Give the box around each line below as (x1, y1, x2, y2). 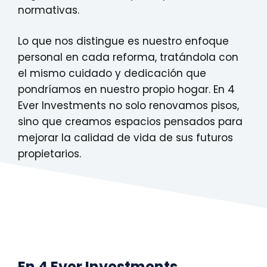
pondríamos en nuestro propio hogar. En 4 (18, 82, 235, 97)
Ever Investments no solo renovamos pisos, (18, 98, 239, 113)
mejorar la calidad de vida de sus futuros (18, 131, 233, 145)
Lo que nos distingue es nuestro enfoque (18, 34, 229, 49)
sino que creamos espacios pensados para (18, 114, 243, 129)
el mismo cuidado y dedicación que (18, 66, 206, 81)
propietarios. (18, 147, 81, 162)
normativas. (18, 2, 79, 17)
